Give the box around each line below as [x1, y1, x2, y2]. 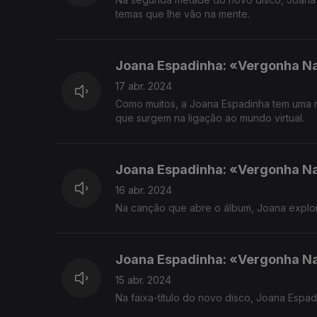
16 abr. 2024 [115, 184, 172, 197]
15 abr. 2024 [115, 274, 171, 287]
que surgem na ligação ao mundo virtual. [115, 112, 304, 125]
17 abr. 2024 [115, 80, 172, 93]
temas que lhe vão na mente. [115, 8, 250, 21]
